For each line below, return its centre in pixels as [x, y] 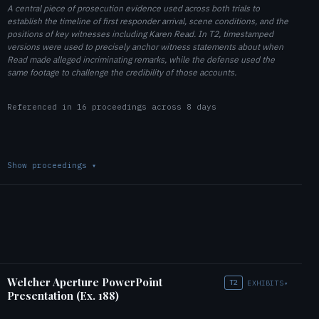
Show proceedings [49, 165]
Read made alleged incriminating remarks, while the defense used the [141, 59]
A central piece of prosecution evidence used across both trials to [134, 8]
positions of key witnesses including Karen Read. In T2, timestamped [140, 34]
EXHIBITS [266, 283]
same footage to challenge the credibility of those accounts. [122, 72]
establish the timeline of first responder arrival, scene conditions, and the [148, 21]
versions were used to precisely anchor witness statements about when [145, 47]
